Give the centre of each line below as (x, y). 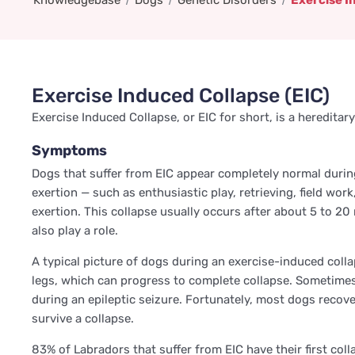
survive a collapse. (83, 319)
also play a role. (75, 231)
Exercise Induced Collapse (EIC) (181, 95)
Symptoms (69, 151)
